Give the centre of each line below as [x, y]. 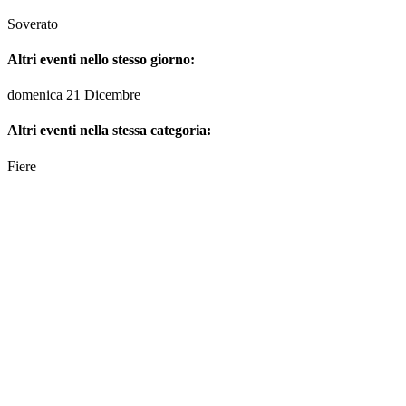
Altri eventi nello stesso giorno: [101, 59]
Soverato [33, 24]
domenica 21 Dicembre [74, 95]
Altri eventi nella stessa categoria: [109, 130]
